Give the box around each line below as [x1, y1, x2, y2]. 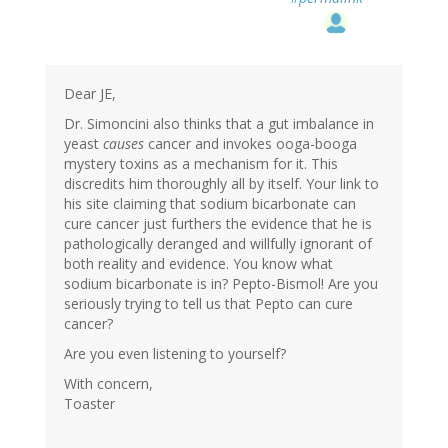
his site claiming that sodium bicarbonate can [64, 194, 356, 214]
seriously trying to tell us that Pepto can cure [64, 294, 353, 314]
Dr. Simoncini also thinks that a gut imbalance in [64, 114, 374, 134]
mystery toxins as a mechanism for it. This [64, 154, 338, 174]
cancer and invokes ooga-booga [144, 134, 357, 154]
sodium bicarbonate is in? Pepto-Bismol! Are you [64, 274, 378, 294]
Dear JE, [64, 84, 116, 104]
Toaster [64, 394, 115, 414]
